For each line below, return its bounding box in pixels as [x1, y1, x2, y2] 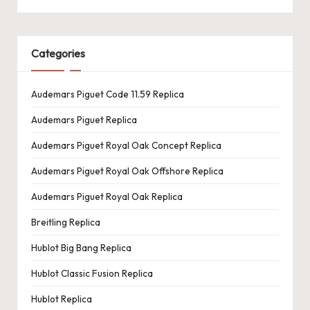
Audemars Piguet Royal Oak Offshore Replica [31, 164, 224, 177]
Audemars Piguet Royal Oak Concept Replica [31, 138, 221, 152]
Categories [31, 46, 85, 60]
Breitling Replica [31, 215, 100, 228]
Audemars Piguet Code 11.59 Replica [31, 87, 184, 100]
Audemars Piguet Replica [31, 113, 137, 126]
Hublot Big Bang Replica [31, 241, 131, 254]
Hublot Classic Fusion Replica [31, 266, 153, 280]
